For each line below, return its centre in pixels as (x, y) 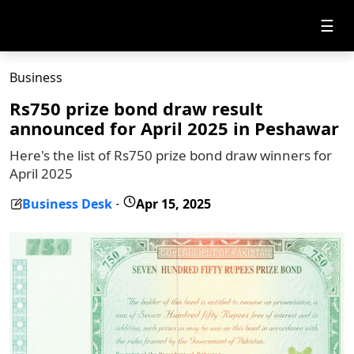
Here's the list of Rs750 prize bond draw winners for (171, 155)
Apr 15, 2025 (173, 203)
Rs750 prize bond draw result (136, 108)
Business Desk (67, 203)
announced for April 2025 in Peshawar (174, 128)
